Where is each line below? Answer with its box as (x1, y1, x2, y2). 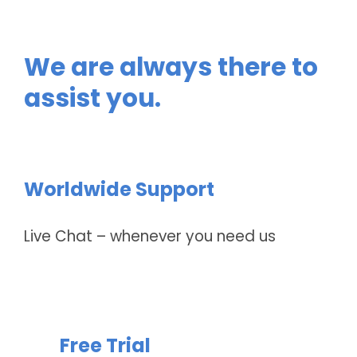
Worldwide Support (23, 176, 214, 203)
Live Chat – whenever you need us (23, 226, 276, 248)
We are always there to (23, 49, 318, 85)
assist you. (23, 80, 161, 116)
